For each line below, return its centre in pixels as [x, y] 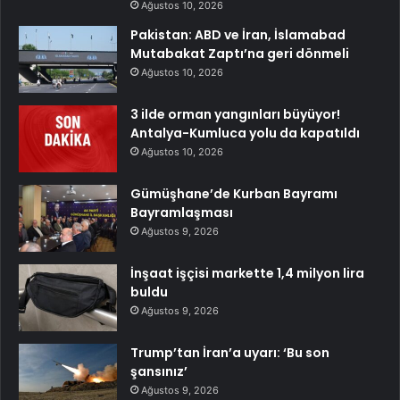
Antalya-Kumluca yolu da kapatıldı [245, 133]
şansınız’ [159, 372]
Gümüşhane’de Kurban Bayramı [234, 194]
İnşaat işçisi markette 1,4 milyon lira [247, 274]
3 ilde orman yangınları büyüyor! [235, 115]
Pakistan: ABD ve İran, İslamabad [238, 35]
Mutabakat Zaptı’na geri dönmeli [240, 54]
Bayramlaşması [182, 213]
